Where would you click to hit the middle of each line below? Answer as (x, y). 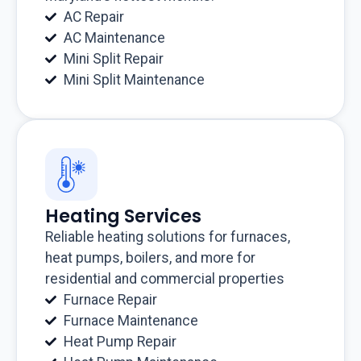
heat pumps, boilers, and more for (150, 258)
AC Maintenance (114, 38)
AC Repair (93, 17)
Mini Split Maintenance (134, 80)
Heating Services (123, 216)
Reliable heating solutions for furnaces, (168, 237)
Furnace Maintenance (131, 321)
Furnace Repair (110, 300)
